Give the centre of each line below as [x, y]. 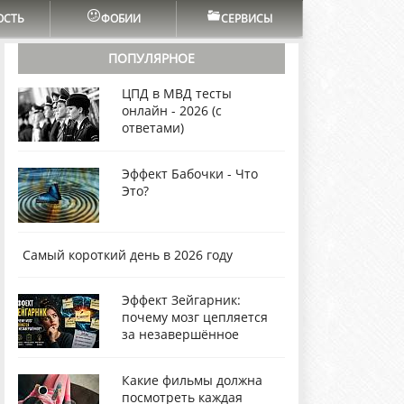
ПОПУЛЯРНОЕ [151, 58]
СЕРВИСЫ [247, 18]
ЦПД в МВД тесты [177, 93]
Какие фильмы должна [192, 380]
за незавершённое [180, 334]
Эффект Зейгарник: [181, 299]
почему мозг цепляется [195, 317]
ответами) [153, 128]
